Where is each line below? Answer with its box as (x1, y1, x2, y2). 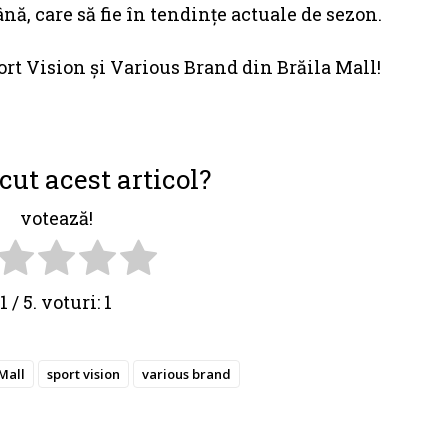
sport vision (47, 365, 120, 384)
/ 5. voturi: (8, 290, 104, 315)
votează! (19, 206, 93, 231)
